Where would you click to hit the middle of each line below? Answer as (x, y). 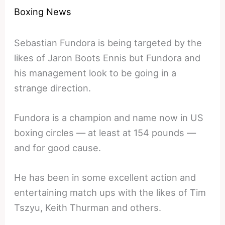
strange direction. (53, 88)
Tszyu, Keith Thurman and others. (88, 208)
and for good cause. (58, 148)
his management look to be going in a (95, 73)
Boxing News (43, 12)
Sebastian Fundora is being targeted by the (108, 42)
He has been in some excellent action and (105, 178)
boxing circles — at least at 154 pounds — (105, 133)
